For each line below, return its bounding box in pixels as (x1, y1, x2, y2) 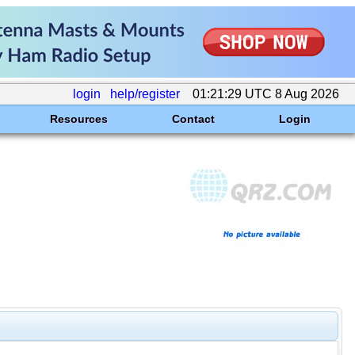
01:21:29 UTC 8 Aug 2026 (189, 87, 342, 101)
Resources (49, 113, 108, 125)
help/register (110, 87, 180, 101)
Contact (171, 113, 215, 125)
